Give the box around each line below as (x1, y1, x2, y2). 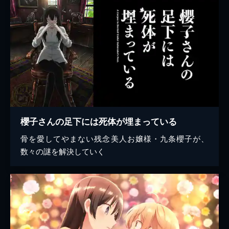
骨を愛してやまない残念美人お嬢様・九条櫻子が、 (20, 133, 209, 144)
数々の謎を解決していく (20, 146, 105, 157)
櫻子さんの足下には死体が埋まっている (20, 115, 177, 128)
